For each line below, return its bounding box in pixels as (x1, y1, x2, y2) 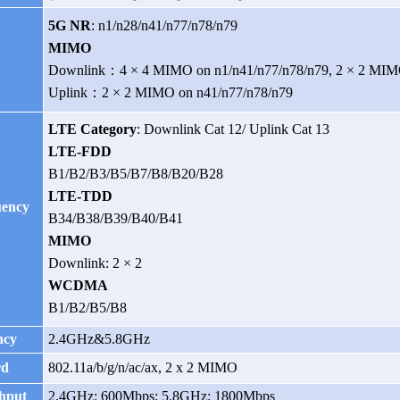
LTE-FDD (48, 144, 112, 160)
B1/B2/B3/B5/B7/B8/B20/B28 (48, 166, 224, 182)
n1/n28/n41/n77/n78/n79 (98, 18, 238, 34)
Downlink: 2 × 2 (48, 255, 143, 271)
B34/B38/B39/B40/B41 (48, 211, 184, 227)
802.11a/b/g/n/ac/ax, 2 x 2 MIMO (48, 360, 238, 376)
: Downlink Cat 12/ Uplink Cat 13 (137, 121, 330, 137)
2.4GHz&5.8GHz (48, 331, 151, 347)
